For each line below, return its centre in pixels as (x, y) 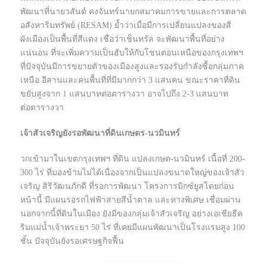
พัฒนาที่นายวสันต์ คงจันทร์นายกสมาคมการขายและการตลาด (133, 12)
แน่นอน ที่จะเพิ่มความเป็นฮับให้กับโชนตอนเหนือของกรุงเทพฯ (132, 53)
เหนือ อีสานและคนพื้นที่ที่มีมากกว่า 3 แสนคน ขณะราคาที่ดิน (130, 80)
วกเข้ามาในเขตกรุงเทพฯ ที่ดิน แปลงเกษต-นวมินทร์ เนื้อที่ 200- (133, 159)
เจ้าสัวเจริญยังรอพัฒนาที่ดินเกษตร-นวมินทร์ (100, 133)
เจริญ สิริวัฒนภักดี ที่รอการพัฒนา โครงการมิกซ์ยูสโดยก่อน (127, 187)
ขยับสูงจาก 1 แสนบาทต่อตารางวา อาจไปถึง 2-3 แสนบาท (124, 94)
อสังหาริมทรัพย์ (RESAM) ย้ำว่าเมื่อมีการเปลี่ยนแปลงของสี (126, 26)
